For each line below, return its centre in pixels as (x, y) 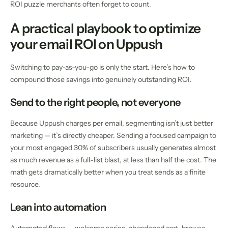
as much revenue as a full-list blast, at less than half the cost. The (113, 160)
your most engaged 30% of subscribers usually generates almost (113, 148)
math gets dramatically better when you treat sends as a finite (108, 172)
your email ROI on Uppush (87, 44)
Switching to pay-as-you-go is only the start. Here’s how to (103, 67)
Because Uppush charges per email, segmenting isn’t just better (112, 123)
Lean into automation (58, 207)
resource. (25, 184)
